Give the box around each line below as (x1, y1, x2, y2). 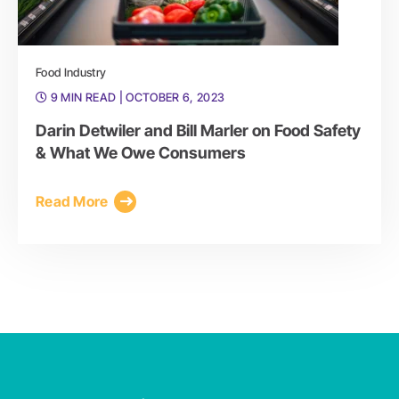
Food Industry (36, 64, 107, 79)
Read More (36, 192, 109, 211)
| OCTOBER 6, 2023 (118, 89, 225, 104)
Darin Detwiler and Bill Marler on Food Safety (36, 120, 361, 140)
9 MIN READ (47, 89, 119, 104)
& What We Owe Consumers (36, 142, 246, 162)
